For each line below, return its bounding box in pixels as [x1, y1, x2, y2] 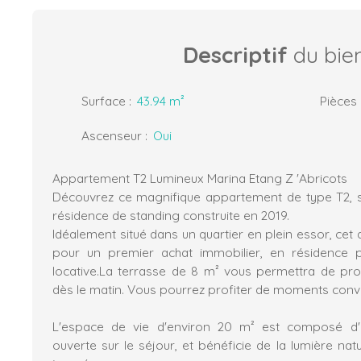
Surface [81, 92, 126, 109]
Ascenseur [81, 127, 142, 143]
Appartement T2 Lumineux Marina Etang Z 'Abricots [52, 169, 351, 186]
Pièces [320, 92, 357, 109]
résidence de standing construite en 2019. [52, 206, 293, 223]
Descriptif [183, 40, 288, 68]
